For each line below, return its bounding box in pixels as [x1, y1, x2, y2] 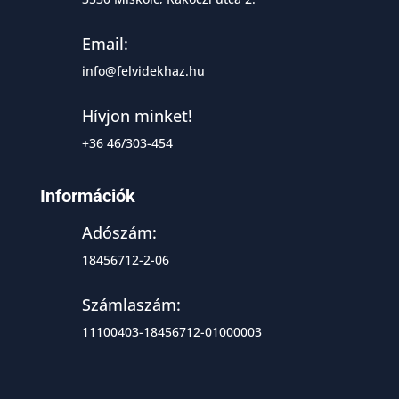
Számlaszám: [81, 293, 181, 315]
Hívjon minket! [81, 104, 192, 126]
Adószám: [81, 221, 157, 243]
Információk [39, 184, 135, 207]
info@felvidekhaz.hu [81, 61, 205, 79]
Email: [81, 32, 128, 54]
